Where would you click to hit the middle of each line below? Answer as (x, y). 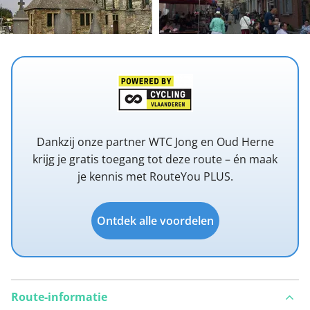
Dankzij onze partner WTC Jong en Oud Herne (155, 142)
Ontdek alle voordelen (155, 221)
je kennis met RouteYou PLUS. (155, 177)
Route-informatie (59, 297)
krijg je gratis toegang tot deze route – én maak (155, 159)
